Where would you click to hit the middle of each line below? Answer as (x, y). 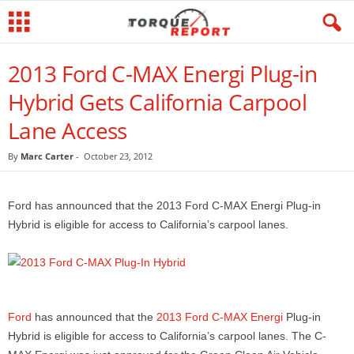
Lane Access (68, 130)
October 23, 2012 (118, 156)
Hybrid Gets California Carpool (158, 102)
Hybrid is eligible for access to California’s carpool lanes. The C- (167, 336)
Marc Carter (47, 156)
